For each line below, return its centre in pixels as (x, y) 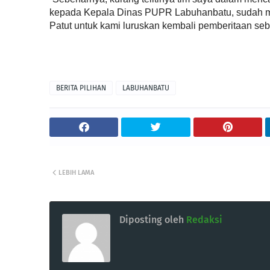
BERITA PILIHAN (81, 88)
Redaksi (203, 220)
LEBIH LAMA (76, 173)
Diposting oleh (152, 220)
